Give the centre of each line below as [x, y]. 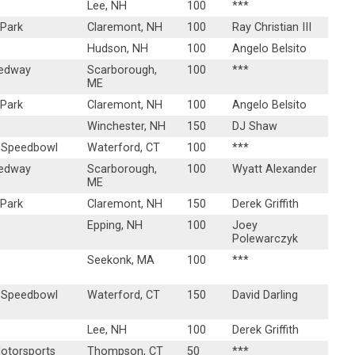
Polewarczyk [265, 239]
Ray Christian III [272, 28]
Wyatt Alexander [275, 170]
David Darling [265, 296]
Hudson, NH [118, 49]
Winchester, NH [127, 127]
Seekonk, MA [121, 261]
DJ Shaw [255, 127]
